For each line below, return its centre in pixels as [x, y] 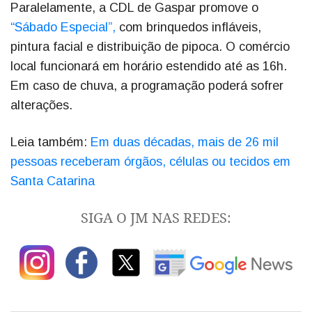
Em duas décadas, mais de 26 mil [185, 142]
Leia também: [50, 142]
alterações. [41, 105]
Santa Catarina [53, 181]
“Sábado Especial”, [63, 27]
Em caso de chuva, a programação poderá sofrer [147, 85]
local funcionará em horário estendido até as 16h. [149, 66]
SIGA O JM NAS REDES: [156, 217]
